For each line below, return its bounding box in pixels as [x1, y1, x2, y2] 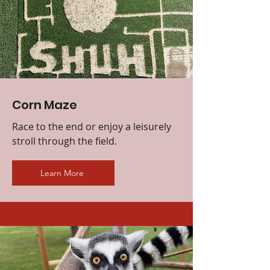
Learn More [40, 167, 84, 178]
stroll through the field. [12, 134, 117, 148]
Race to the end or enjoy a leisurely [12, 119, 171, 133]
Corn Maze [12, 96, 77, 113]
